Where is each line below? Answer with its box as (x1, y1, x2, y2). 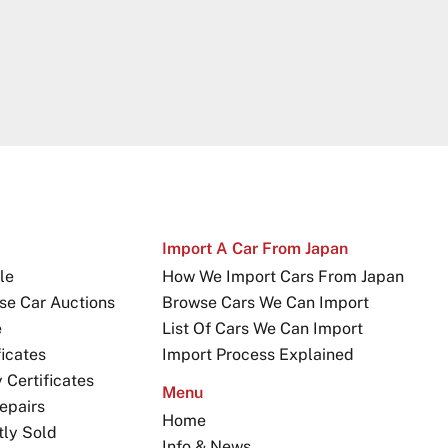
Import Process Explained (161, 345, 354, 365)
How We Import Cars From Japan (161, 267, 404, 287)
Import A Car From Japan (161, 239, 348, 259)
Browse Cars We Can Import (161, 293, 369, 313)
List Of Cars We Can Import (161, 319, 363, 339)
